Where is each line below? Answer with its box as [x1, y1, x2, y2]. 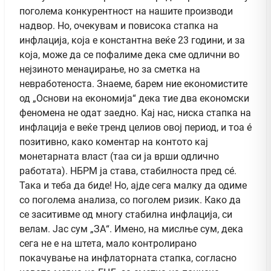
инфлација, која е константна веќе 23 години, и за [19, 34, 245, 46]
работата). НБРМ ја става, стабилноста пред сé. [19, 165, 237, 177]
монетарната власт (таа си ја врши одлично [19, 150, 219, 162]
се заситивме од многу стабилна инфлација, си [19, 208, 232, 220]
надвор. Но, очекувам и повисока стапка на [19, 19, 218, 31]
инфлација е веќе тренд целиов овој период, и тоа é [19, 121, 252, 133]
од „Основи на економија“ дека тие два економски [19, 92, 249, 104]
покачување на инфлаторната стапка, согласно [19, 252, 237, 264]
